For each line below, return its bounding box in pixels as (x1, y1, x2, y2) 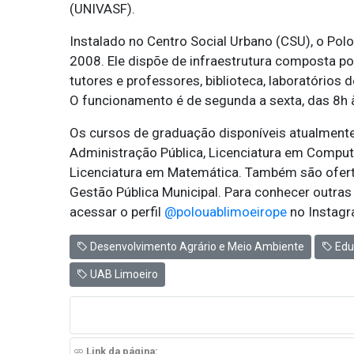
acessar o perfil (69, 203, 164, 220)
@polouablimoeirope (164, 203, 287, 220)
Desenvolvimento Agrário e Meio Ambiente (87, 239, 304, 253)
